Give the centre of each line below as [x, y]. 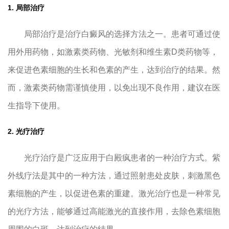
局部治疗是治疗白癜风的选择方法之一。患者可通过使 [114, 34]
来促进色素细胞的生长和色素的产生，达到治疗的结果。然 [114, 70]
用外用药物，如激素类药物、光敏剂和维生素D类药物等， [113, 52]
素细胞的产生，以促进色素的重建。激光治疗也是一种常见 [114, 194]
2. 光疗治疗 [26, 132]
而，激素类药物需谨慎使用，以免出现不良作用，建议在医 [114, 88]
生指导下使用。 [36, 106]
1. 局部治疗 [26, 8]
